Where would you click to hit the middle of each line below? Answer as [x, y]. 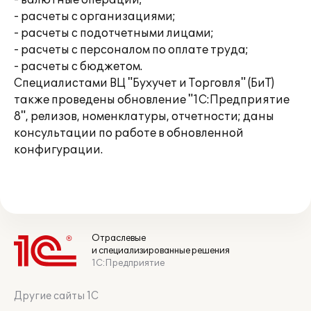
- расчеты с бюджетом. [78, 67]
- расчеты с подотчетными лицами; [114, 33]
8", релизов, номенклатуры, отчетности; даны [144, 117]
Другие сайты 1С [56, 296]
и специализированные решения [161, 251]
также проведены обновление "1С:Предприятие [152, 100]
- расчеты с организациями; [95, 17]
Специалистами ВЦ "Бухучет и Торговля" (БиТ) [144, 83]
